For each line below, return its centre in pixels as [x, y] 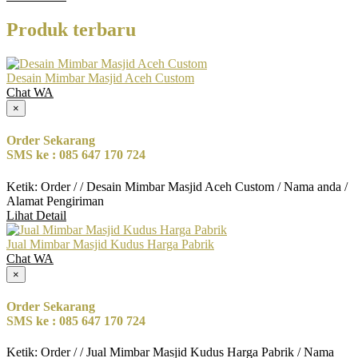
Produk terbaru [71, 30]
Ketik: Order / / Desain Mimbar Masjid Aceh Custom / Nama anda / [177, 186]
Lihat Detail [36, 215]
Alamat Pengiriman [55, 201]
